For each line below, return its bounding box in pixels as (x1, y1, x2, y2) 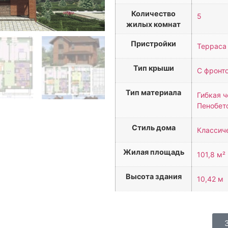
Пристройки (131, 39, 177, 48)
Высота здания (125, 172, 182, 181)
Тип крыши (133, 63, 174, 72)
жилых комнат (126, 19, 181, 28)
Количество (131, 9, 176, 18)
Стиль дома (131, 123, 176, 132)
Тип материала (126, 88, 182, 97)
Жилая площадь (123, 147, 184, 156)
